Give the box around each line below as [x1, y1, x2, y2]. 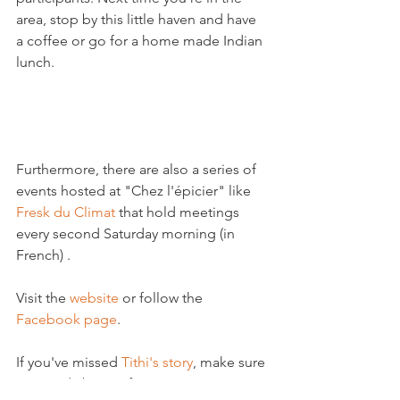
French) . [16, 246, 71, 263]
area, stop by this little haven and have [16, 11, 260, 28]
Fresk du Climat [16, 204, 115, 221]
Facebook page [16, 311, 117, 328]
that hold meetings [115, 204, 243, 221]
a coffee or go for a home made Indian [16, 32, 266, 49]
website [70, 289, 119, 306]
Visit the [16, 289, 70, 306]
